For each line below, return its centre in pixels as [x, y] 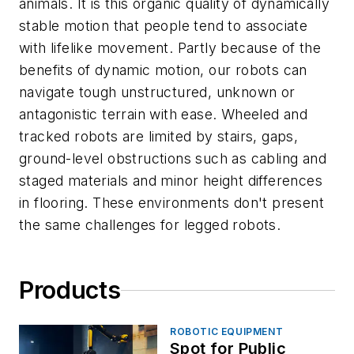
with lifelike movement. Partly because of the [170, 48]
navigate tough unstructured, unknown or [157, 92]
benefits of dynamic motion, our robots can [163, 70]
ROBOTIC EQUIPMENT [227, 332]
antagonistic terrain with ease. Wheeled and [164, 115]
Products [70, 290]
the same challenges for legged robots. [150, 225]
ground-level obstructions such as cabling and [173, 159]
